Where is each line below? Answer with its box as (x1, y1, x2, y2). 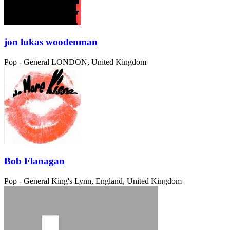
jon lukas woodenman (4, 36, 98, 48)
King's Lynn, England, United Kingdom (51, 176, 182, 185)
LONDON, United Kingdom (51, 57, 146, 67)
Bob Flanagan (4, 155, 65, 166)
